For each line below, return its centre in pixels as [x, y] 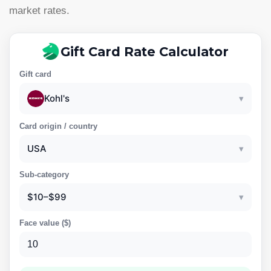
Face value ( [42, 223]
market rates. [39, 11]
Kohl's [57, 98]
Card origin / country [58, 126]
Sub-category [44, 175]
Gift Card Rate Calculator [145, 51]
